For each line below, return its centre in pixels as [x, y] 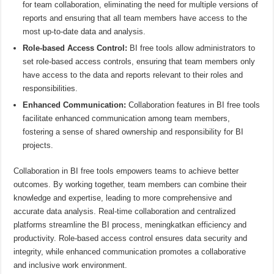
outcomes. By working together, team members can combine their [130, 184]
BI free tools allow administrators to [191, 48]
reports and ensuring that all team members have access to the [135, 18]
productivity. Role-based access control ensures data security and [131, 238]
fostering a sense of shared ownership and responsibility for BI [133, 131]
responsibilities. [50, 88]
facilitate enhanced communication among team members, [127, 118]
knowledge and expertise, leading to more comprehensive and [123, 198]
